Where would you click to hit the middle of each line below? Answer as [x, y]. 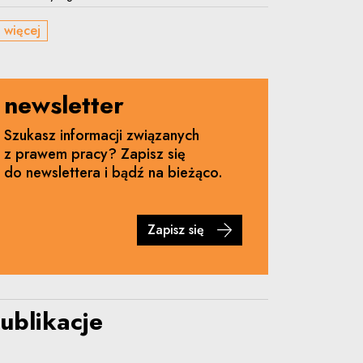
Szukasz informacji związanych [102, 136]
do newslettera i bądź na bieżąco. [113, 173]
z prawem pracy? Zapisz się [95, 154]
